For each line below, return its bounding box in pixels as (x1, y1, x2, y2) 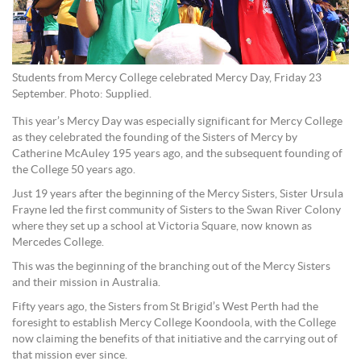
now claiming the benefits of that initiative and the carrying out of (12, 334, 338, 346)
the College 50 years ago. (12, 164, 138, 176)
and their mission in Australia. (12, 277, 160, 289)
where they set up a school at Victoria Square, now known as (12, 221, 312, 233)
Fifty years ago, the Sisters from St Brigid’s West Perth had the (12, 301, 318, 313)
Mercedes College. (12, 237, 104, 249)
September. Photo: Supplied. (12, 89, 151, 101)
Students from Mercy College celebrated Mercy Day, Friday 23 (12, 73, 322, 85)
